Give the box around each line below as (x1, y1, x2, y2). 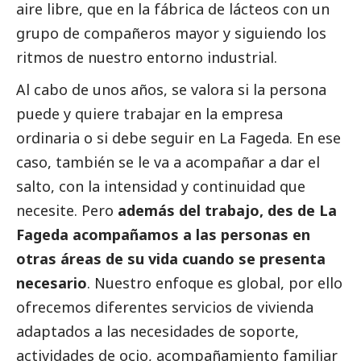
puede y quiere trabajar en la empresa (16, 104, 283, 124)
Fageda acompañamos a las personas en (16, 225, 310, 245)
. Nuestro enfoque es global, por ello (87, 273, 342, 293)
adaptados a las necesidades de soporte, (16, 322, 299, 342)
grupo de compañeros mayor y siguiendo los (16, 23, 326, 44)
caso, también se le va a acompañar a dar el (16, 152, 320, 172)
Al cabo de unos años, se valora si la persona (16, 80, 326, 100)
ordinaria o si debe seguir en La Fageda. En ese (16, 128, 341, 148)
